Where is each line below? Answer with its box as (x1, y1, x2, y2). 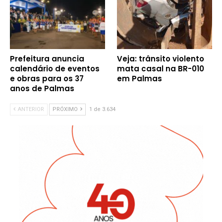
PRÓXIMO (53, 106, 79, 112)
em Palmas (117, 73, 162, 84)
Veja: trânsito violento (117, 53, 204, 64)
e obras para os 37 (10, 73, 84, 84)
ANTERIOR (16, 106, 44, 112)
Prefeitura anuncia (10, 53, 84, 64)
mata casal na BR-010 (117, 63, 204, 74)
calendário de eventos (10, 63, 100, 74)
